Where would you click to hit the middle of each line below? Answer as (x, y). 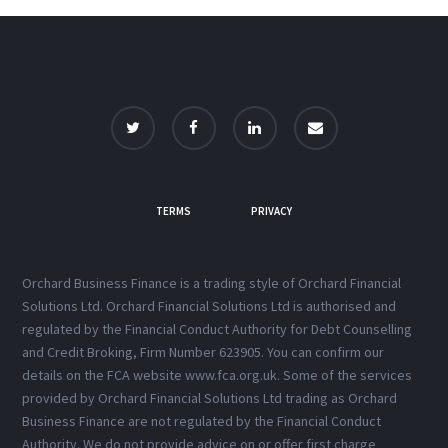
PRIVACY (271, 211)
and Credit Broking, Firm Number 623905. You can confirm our (203, 352)
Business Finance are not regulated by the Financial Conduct (202, 421)
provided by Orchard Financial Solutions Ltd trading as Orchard (210, 398)
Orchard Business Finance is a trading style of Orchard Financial (212, 283)
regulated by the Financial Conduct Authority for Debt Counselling (217, 329)
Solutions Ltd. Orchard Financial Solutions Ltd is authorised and (209, 306)
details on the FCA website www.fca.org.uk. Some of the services (217, 375)
